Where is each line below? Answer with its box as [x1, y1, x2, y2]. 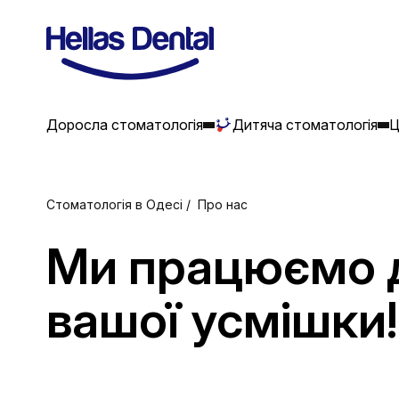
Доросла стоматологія [46, 116, 203, 134]
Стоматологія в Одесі [46, 197, 183, 212]
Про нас [198, 197, 248, 212]
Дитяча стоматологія [232, 116, 378, 134]
